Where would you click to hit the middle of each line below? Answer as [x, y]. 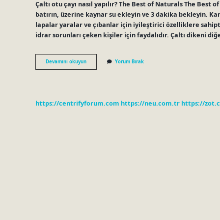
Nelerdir [96, 82]
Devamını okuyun [66, 62]
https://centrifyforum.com [77, 103]
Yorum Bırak [129, 62]
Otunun [95, 68]
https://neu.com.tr [150, 103]
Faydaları [97, 75]
